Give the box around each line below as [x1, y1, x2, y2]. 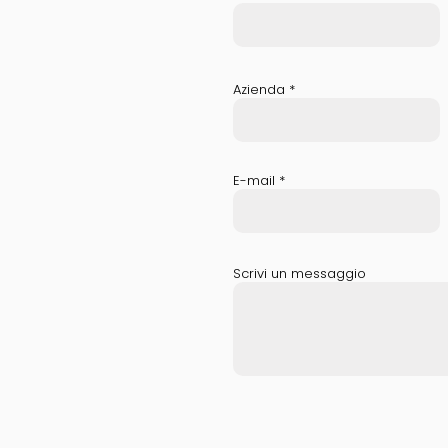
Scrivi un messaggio [233, 264, 366, 283]
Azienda [233, 80, 285, 99]
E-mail [233, 171, 275, 190]
